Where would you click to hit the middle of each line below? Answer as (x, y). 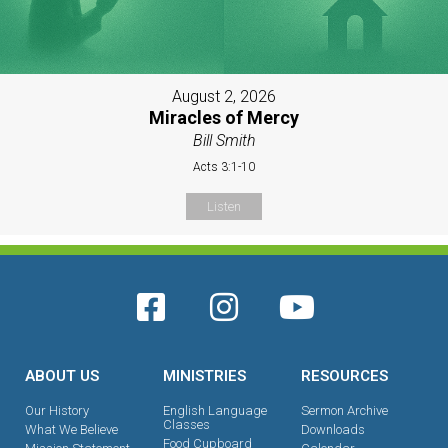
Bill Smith (224, 140)
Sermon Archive (344, 410)
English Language (214, 410)
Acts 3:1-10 (224, 166)
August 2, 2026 (224, 96)
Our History (57, 410)
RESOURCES (344, 375)
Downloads (332, 429)
